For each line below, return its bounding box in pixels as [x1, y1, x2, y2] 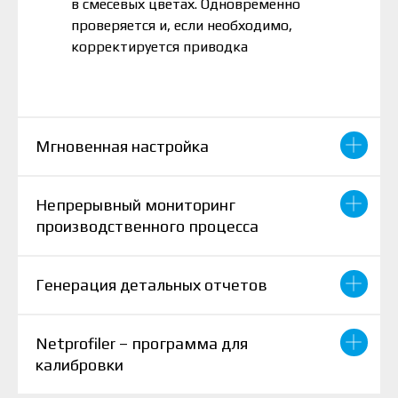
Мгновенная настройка [36, 137, 209, 156]
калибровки [36, 355, 123, 375]
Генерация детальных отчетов [36, 275, 267, 295]
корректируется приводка [71, 38, 248, 56]
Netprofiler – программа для [36, 334, 248, 354]
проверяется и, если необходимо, [71, 17, 292, 35]
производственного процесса [36, 217, 259, 236]
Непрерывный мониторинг [36, 195, 235, 215]
